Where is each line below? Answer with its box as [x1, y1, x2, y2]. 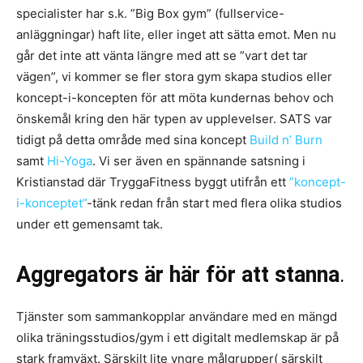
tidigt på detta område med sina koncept [16, 131, 250, 147]
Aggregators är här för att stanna [16, 261, 340, 288]
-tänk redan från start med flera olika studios [87, 194, 342, 211]
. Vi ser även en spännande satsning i [92, 152, 305, 169]
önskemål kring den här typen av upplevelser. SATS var [16, 110, 332, 126]
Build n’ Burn [250, 131, 322, 147]
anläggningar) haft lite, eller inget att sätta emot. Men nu [16, 26, 336, 42]
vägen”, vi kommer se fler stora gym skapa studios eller [16, 68, 332, 84]
